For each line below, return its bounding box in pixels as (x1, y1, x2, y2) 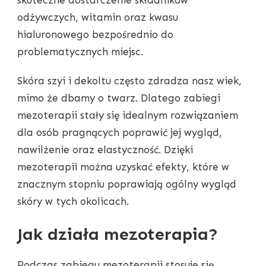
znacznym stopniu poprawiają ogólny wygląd (17, 178, 236, 190)
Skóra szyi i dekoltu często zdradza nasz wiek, (17, 74, 242, 87)
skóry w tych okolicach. (17, 195, 129, 207)
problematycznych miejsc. (17, 45, 143, 58)
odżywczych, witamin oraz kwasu (17, 11, 178, 23)
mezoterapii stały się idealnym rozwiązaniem (17, 109, 238, 121)
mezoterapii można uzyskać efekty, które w (17, 160, 229, 173)
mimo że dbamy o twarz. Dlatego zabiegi (17, 91, 220, 104)
